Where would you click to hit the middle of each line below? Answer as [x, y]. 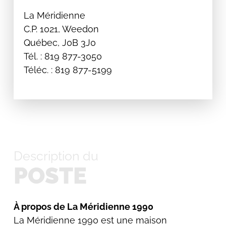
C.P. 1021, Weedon [61, 29]
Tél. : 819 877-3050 [63, 56]
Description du [56, 156]
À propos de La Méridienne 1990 [83, 207]
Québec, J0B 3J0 [60, 43]
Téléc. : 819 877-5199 [68, 70]
